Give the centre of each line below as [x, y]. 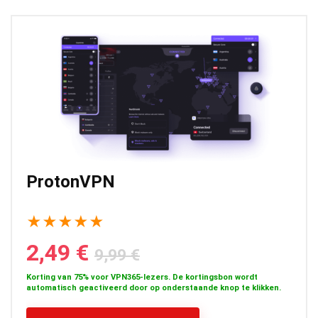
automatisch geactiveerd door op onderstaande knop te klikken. [154, 288]
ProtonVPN [71, 182]
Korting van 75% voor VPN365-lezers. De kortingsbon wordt [142, 278]
